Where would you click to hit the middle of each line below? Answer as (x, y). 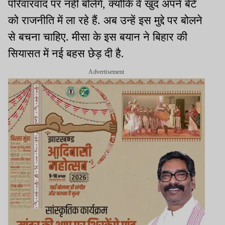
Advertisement (106, 72)
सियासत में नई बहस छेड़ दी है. (66, 54)
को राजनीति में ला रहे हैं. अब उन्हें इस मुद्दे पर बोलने (105, 21)
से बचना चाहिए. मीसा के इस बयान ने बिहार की (98, 37)
